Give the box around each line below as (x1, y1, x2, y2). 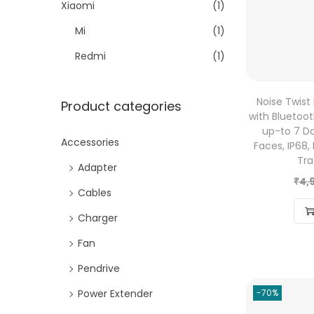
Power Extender (78, 286, 153, 301)
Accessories (61, 135, 119, 149)
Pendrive (78, 261, 120, 275)
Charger (78, 210, 118, 225)
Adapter (78, 160, 117, 175)
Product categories (61, 97, 182, 115)
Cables (78, 185, 111, 200)
